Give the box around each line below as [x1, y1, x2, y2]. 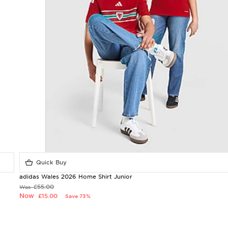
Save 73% [65, 193, 91, 199]
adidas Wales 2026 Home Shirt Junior [19, 173, 132, 180]
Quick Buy [34, 159, 67, 166]
